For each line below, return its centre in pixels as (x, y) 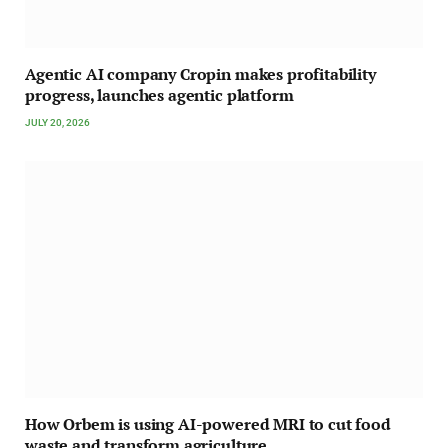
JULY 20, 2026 (57, 123)
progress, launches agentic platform (159, 95)
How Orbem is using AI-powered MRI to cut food (208, 424)
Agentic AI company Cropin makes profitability (200, 74)
